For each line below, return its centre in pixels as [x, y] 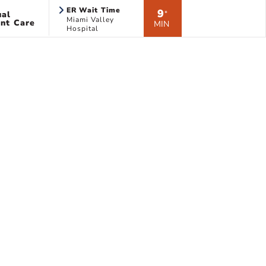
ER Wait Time [94, 10]
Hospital [82, 28]
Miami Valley [90, 20]
